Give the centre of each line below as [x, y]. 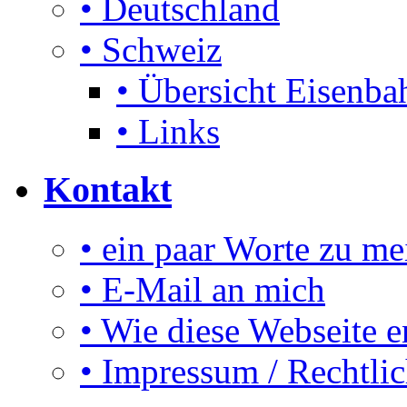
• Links [168, 131]
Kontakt [108, 190]
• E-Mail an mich [203, 290]
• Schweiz [151, 49]
